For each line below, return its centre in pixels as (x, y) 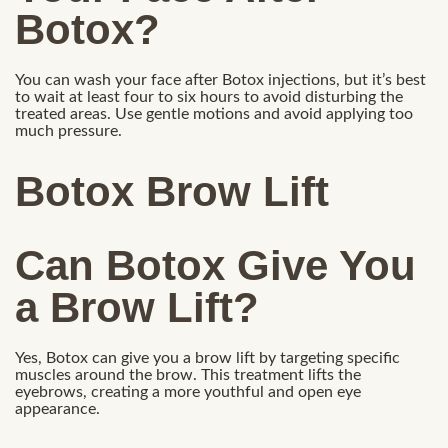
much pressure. (68, 130)
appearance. (57, 408)
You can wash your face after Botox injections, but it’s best (220, 79)
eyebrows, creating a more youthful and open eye (188, 391)
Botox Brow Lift (172, 192)
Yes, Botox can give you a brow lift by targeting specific (207, 357)
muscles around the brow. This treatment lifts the (188, 374)
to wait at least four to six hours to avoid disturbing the (209, 96)
